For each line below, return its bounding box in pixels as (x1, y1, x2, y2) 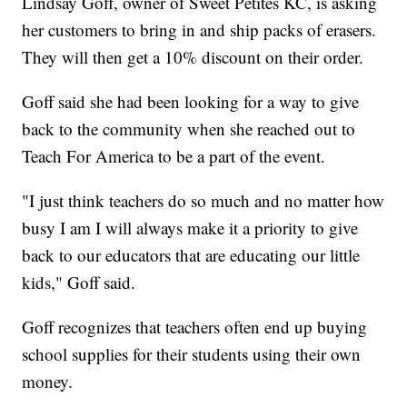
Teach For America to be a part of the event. (22, 144, 326, 167)
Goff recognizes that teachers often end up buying (22, 314, 368, 338)
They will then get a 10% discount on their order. (22, 45, 364, 68)
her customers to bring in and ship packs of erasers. (22, 17, 377, 41)
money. (22, 369, 74, 392)
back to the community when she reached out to (22, 116, 356, 140)
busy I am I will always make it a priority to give (22, 215, 359, 239)
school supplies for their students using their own (22, 342, 362, 365)
